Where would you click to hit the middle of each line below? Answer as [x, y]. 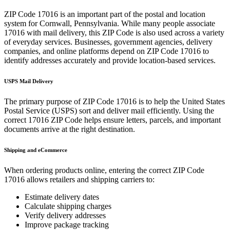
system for [22, 23]
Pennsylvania [95, 23]
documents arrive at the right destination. [70, 129]
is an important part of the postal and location [132, 14]
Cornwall [55, 23]
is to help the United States [181, 101]
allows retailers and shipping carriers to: [90, 179]
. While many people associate [166, 23]
